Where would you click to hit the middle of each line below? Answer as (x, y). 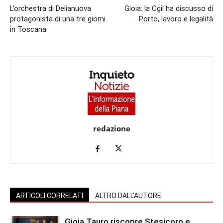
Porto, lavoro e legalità (176, 19)
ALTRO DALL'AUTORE (128, 195)
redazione (111, 128)
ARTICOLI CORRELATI (50, 195)
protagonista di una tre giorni (58, 19)
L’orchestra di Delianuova (51, 8)
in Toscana (28, 29)
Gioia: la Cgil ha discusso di (169, 8)
